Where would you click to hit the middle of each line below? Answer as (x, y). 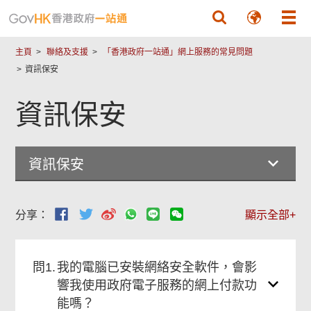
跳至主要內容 (155, 9)
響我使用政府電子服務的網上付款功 (157, 285)
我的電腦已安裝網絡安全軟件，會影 (157, 267)
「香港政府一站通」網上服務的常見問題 (178, 52)
